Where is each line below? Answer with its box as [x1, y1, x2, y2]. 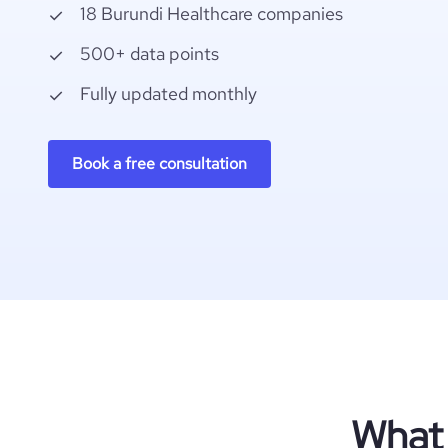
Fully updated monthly [80, 82, 257, 105]
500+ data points [80, 42, 219, 65]
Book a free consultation [72, 153, 247, 174]
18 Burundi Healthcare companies [80, 2, 343, 25]
